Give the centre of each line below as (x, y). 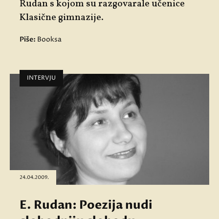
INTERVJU (41, 78)
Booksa (49, 39)
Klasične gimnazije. (62, 17)
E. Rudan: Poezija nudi (86, 205)
